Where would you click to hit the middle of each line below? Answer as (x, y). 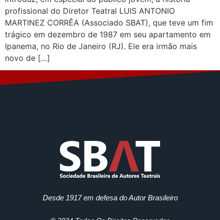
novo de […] (27, 58)
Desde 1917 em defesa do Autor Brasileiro (110, 198)
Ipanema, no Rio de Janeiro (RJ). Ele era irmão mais (101, 46)
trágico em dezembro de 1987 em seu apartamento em (108, 34)
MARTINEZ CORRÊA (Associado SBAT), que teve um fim (109, 23)
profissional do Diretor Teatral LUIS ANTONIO (90, 11)
